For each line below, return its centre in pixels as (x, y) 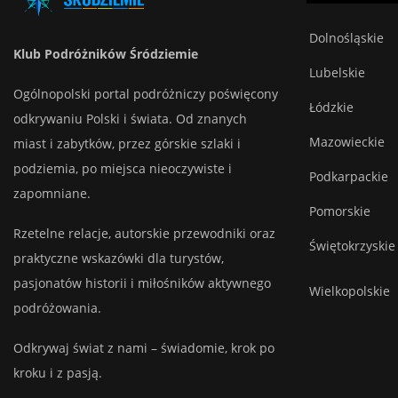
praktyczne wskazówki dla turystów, (119, 259)
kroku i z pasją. (58, 373)
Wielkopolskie (349, 291)
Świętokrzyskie (352, 246)
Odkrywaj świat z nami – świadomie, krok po (144, 348)
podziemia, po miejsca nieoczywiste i (123, 169)
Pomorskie (339, 211)
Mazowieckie (346, 142)
